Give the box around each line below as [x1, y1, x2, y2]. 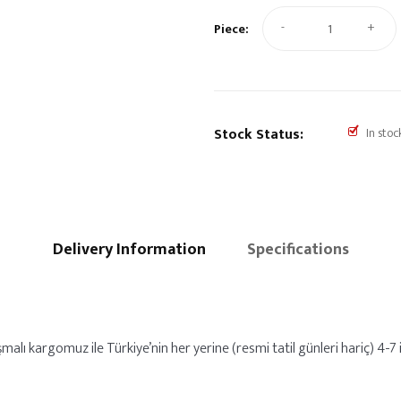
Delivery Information [52, 236, 206, 263]
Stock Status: [214, 123, 303, 147]
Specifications [246, 236, 349, 263]
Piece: [214, 19, 249, 39]
